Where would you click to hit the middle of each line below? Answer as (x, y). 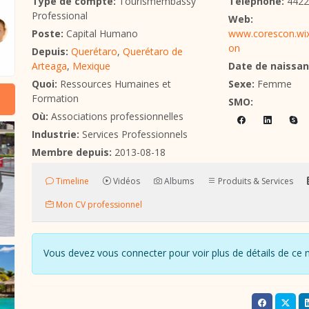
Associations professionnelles (116, 116)
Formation (55, 98)
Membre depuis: (72, 152)
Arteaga (49, 66)
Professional (60, 16)
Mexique (91, 66)
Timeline (71, 181)
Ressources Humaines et (114, 84)
